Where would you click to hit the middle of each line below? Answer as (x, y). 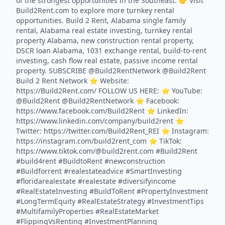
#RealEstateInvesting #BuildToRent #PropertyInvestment (112, 191)
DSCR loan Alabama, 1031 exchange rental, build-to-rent (111, 50)
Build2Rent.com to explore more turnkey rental (95, 10)
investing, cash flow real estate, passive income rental (107, 61)
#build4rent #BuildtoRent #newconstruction (91, 161)
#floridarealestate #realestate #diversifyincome (96, 181)
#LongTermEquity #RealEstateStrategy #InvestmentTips (110, 201)
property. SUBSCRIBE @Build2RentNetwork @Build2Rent (111, 71)
